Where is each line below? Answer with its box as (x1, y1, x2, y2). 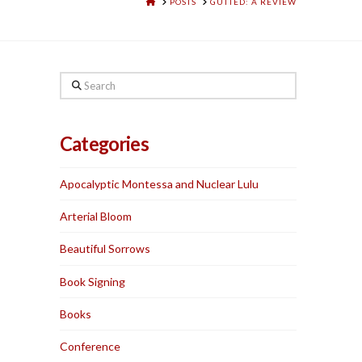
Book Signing (60, 274, 126, 288)
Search (59, 74, 95, 89)
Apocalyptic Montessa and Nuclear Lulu (60, 177, 259, 192)
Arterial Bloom (60, 209, 133, 224)
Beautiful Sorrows (60, 242, 151, 256)
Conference (60, 339, 121, 353)
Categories (60, 133, 149, 156)
